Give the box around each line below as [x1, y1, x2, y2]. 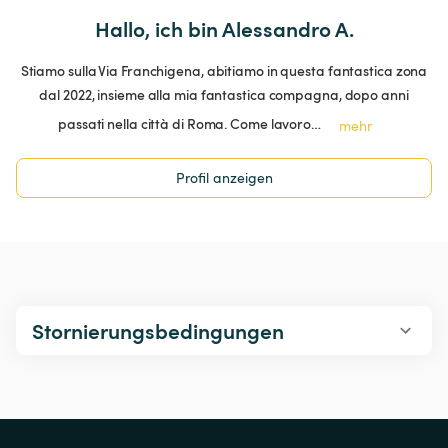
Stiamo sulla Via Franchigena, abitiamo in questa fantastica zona [20, 61, 428, 81]
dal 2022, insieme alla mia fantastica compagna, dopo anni [39, 85, 409, 105]
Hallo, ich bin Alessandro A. [94, 14, 354, 44]
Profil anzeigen [175, 168, 273, 188]
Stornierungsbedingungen [32, 316, 284, 346]
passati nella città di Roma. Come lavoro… [58, 114, 321, 134]
